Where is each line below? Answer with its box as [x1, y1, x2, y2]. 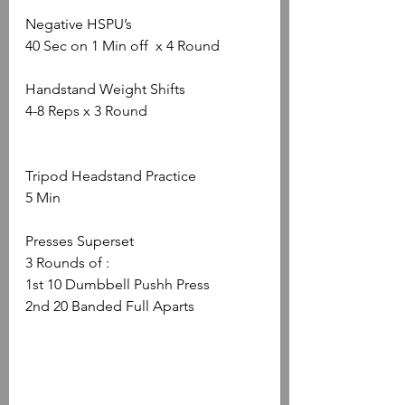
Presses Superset [25, 231, 134, 250]
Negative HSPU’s [25, 14, 132, 33]
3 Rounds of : [25, 253, 109, 271]
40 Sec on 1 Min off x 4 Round [25, 36, 220, 54]
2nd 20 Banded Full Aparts [25, 297, 194, 315]
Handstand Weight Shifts [25, 80, 185, 98]
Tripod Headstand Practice [25, 166, 196, 184]
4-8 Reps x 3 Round [25, 101, 147, 119]
